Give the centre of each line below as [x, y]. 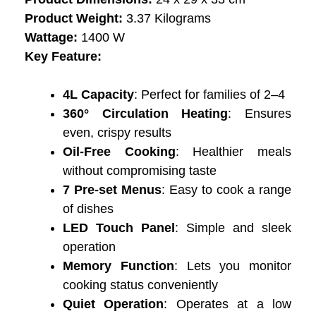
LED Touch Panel [119, 227]
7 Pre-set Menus [112, 189]
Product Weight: [74, 18]
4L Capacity [98, 94]
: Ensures [260, 113]
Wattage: [51, 37]
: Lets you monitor [232, 266]
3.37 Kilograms [167, 18]
